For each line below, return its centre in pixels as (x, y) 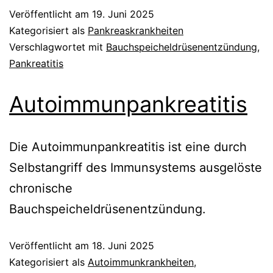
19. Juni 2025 (123, 14)
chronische (41, 188)
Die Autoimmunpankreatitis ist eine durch (128, 147)
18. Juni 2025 (123, 245)
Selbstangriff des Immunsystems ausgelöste (136, 167)
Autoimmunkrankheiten (141, 262)
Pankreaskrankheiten (136, 30)
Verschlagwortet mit (58, 47)
